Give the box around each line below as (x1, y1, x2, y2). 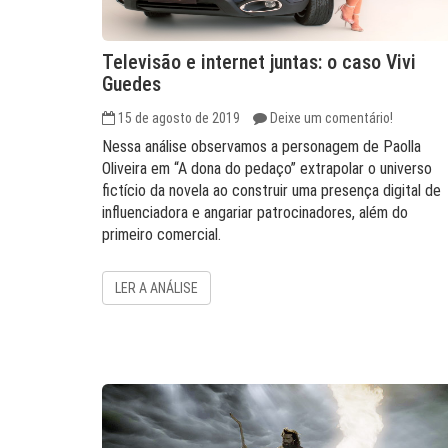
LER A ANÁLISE (115, 280, 198, 296)
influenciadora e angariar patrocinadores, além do (102, 203, 408, 222)
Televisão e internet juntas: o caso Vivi (102, 50, 416, 74)
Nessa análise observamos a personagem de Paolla (102, 137, 421, 156)
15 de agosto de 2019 (118, 110, 240, 126)
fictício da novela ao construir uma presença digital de (102, 181, 441, 200)
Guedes (102, 72, 161, 96)
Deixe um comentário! (270, 110, 393, 126)
